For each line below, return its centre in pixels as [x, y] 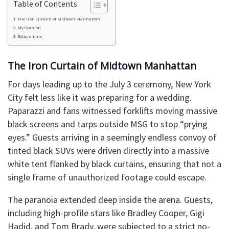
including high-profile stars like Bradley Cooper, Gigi [106, 213]
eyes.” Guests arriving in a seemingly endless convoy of [112, 138]
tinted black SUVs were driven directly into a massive [108, 151]
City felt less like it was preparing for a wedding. [100, 98]
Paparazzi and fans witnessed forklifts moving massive [112, 111]
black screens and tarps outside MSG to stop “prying [108, 124]
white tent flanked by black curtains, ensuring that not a [114, 164]
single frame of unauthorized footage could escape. [107, 177]
